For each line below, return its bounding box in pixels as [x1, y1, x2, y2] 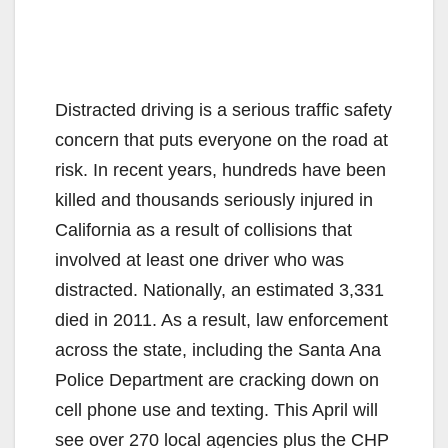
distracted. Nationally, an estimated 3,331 [55, 279, 384, 300]
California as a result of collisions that [55, 219, 352, 240]
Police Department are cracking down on [55, 369, 379, 390]
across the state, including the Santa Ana [55, 339, 381, 360]
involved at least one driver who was [55, 249, 344, 270]
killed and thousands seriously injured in [55, 189, 373, 210]
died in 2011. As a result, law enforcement [55, 309, 388, 330]
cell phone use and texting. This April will [55, 399, 378, 420]
